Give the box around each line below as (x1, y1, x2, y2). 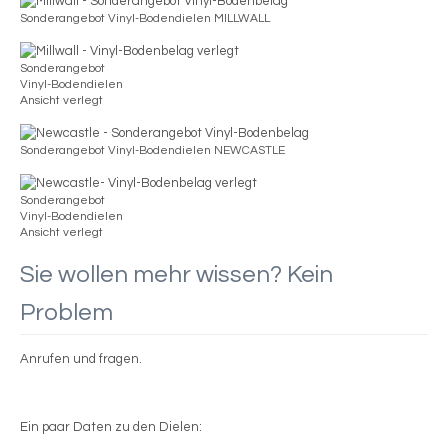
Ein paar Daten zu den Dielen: (20, 420, 202, 435)
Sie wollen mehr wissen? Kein (20, 261, 333, 287)
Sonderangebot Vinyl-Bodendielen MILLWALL (20, 11, 270, 25)
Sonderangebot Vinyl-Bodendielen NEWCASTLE (20, 143, 285, 157)
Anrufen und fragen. (20, 352, 142, 367)
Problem (20, 299, 113, 325)
